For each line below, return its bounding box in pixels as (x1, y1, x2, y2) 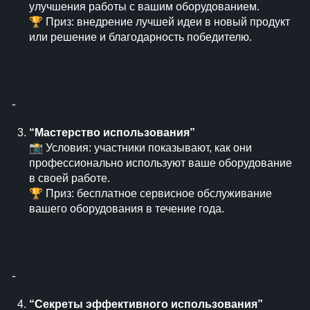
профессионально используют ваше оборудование (29, 157, 292, 169)
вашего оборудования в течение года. (29, 203, 224, 215)
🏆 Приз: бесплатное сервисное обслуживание (29, 188, 272, 199)
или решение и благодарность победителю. (29, 31, 252, 43)
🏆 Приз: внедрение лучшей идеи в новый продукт (29, 16, 290, 28)
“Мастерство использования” (29, 127, 195, 138)
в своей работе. (29, 172, 110, 184)
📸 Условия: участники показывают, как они (29, 142, 252, 154)
